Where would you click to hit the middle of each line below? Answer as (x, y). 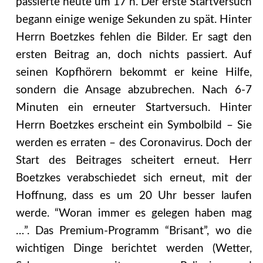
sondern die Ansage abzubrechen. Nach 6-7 (134, 90)
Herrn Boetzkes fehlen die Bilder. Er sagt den (134, 37)
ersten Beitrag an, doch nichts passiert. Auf (134, 55)
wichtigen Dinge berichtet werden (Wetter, (134, 248)
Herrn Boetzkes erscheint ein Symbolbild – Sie (134, 125)
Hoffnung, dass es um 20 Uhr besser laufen (134, 195)
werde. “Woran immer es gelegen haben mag (134, 213)
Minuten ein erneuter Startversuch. (113, 107)
